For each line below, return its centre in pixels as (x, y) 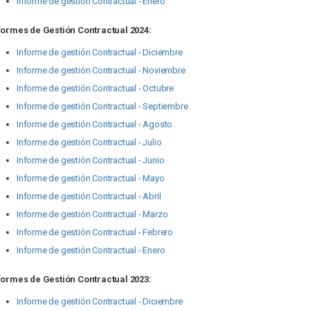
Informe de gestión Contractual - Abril (89, 196)
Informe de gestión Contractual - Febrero (95, 232)
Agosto (158, 124)
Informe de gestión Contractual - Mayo (91, 178)
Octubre (158, 88)
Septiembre (165, 106)
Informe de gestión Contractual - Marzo (92, 214)
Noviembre (164, 70)
